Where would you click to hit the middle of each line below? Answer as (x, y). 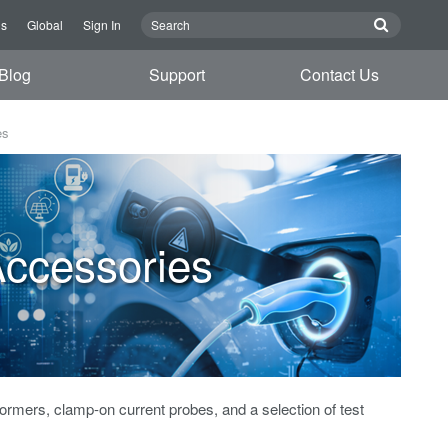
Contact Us (340, 74)
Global (45, 24)
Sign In (102, 24)
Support (177, 74)
